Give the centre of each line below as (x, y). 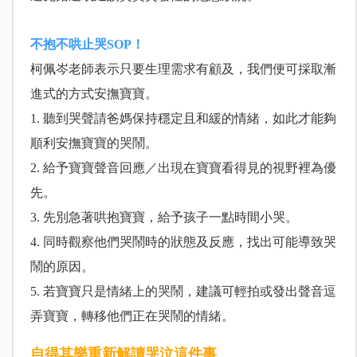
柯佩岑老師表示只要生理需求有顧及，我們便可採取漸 (183, 69)
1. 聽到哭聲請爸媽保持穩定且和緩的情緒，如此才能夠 (183, 119)
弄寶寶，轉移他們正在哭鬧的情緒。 (132, 316)
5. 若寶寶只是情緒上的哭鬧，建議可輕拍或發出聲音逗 (183, 292)
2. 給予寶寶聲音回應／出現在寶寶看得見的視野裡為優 (183, 168)
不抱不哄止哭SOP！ (87, 45)
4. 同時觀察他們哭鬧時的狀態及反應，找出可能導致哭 (183, 242)
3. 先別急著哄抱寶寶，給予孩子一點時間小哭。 (164, 218)
